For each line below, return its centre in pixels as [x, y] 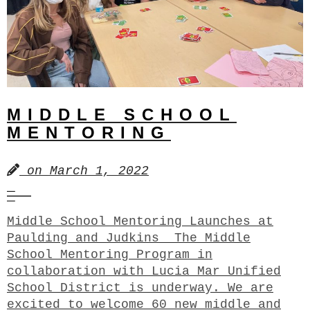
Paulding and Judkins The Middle [129, 238]
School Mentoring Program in [110, 254]
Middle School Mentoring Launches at [140, 221]
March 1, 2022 [99, 171]
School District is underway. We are [140, 288]
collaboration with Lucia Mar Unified [144, 271]
